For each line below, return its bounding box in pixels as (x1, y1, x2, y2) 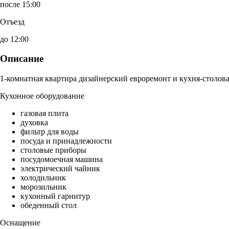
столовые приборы (20, 146, 86, 155)
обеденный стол (20, 201, 77, 210)
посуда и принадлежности (20, 136, 112, 146)
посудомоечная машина (20, 155, 103, 164)
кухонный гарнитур (20, 192, 90, 201)
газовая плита (20, 109, 68, 118)
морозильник (20, 182, 66, 192)
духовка (20, 118, 48, 127)
